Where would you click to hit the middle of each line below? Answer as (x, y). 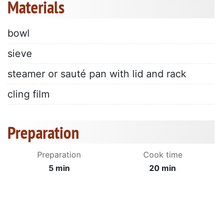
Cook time (163, 155)
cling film (28, 94)
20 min (163, 168)
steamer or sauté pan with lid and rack (97, 74)
